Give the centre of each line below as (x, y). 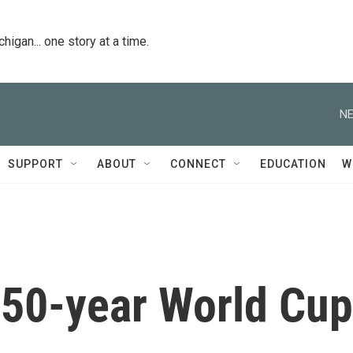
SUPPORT (35, 164)
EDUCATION (293, 164)
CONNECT (198, 164)
